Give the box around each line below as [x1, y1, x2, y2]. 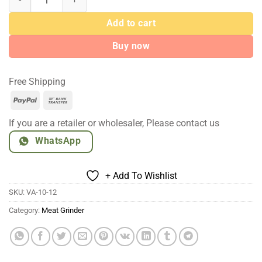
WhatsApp [35, 136, 81, 147]
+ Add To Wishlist [105, 170, 177, 181]
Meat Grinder [42, 205, 84, 215]
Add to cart [106, 18, 156, 29]
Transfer [69, 108, 104, 120]
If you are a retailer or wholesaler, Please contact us [9, 118, 219, 129]
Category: [9, 205, 42, 215]
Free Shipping [9, 76, 65, 88]
